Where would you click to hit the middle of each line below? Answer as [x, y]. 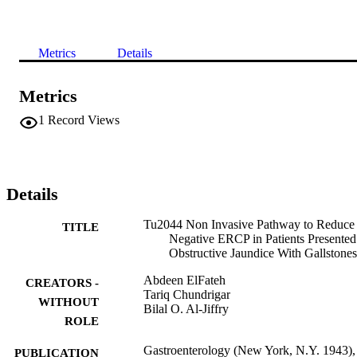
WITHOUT [69, 302]
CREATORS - [62, 282]
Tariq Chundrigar [187, 294]
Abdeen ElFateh [184, 280]
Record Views [84, 120]
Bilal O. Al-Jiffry [186, 308]
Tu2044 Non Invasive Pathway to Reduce [249, 224]
